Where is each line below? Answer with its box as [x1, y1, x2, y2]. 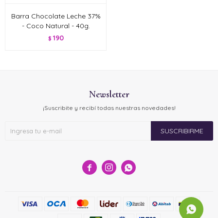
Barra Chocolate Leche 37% [11, 12, 101, 20]
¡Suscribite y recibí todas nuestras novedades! [42, 104, 176, 111]
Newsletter [89, 89, 129, 100]
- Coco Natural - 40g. [21, 21, 90, 30]
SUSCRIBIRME [161, 127, 203, 135]
